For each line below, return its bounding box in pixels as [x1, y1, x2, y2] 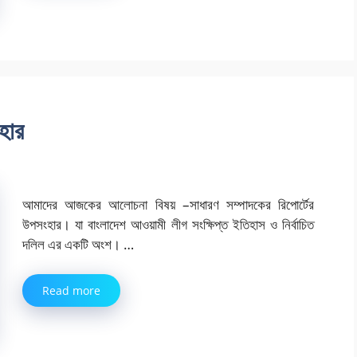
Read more [42, 283, 100, 299]
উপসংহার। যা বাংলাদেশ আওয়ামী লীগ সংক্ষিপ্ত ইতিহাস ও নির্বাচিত [22, 214, 314, 233]
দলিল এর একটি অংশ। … [22, 234, 134, 253]
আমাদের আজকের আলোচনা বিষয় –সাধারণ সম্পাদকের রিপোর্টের [22, 194, 314, 214]
